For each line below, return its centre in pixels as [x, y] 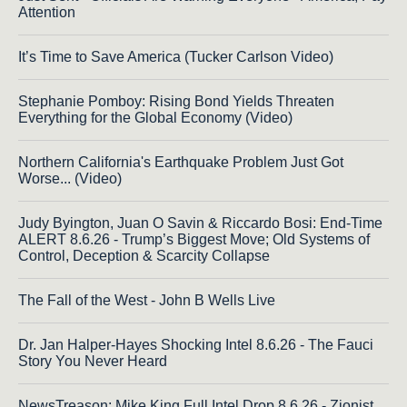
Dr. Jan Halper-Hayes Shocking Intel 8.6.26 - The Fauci [196, 345]
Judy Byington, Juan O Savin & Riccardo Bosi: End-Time [200, 223]
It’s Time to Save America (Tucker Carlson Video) [176, 57]
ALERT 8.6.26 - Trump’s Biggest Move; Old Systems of [194, 240]
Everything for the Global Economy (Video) [155, 118]
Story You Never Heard [93, 362]
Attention [47, 13]
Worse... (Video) [70, 179]
